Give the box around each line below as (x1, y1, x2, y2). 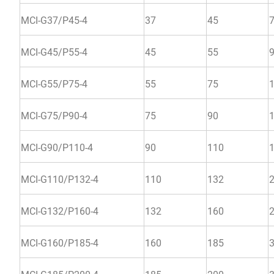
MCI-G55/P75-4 (21, 78, 87, 90)
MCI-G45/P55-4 (21, 46, 87, 58)
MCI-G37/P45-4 (21, 14, 87, 26)
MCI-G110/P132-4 (21, 173, 98, 185)
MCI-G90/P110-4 (21, 141, 93, 154)
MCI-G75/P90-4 (21, 109, 87, 122)
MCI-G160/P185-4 (21, 237, 98, 249)
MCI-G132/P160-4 (21, 205, 98, 217)
